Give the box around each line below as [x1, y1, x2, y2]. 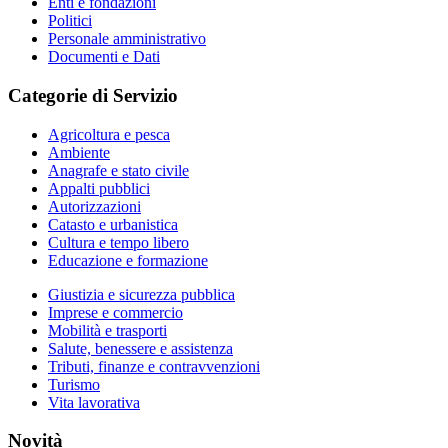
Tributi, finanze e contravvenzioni [48, 357, 260, 375]
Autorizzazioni [48, 197, 141, 215]
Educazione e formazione [48, 251, 208, 269]
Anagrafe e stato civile [48, 161, 189, 179]
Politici [48, 12, 92, 30]
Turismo [48, 375, 100, 393]
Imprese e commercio [48, 303, 183, 321]
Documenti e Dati [48, 48, 160, 66]
